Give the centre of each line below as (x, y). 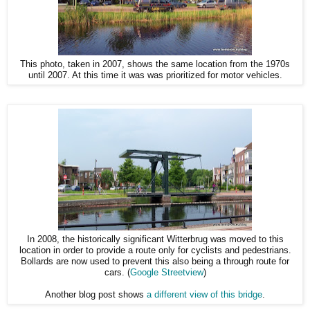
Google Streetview (166, 273)
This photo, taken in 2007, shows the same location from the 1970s (155, 65)
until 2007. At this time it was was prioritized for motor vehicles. (155, 76)
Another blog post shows (96, 295)
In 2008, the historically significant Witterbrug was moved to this (155, 240)
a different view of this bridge (204, 295)
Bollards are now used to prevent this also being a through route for (155, 262)
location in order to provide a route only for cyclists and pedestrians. (155, 251)
